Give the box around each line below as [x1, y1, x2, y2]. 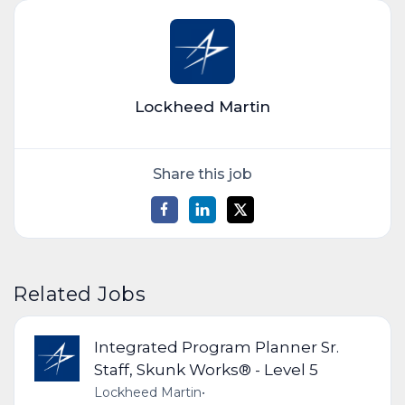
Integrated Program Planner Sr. [93, 337, 339, 357]
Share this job [153, 165, 252, 183]
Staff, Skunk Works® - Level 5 [93, 360, 318, 380]
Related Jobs [14, 281, 146, 306]
